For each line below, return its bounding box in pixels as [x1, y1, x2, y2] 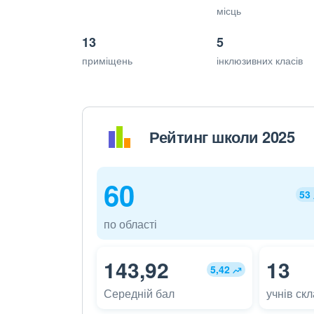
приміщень [82, 53, 132, 67]
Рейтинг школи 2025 [149, 125, 294, 149]
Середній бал [104, 285, 175, 301]
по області [104, 215, 157, 232]
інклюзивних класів [216, 53, 303, 67]
